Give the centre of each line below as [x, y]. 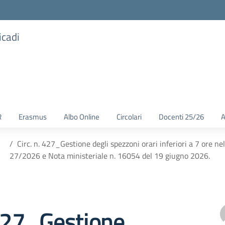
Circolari [129, 117]
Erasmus [33, 117]
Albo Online [82, 117]
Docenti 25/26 [181, 117]
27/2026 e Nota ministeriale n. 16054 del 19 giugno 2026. [109, 156]
